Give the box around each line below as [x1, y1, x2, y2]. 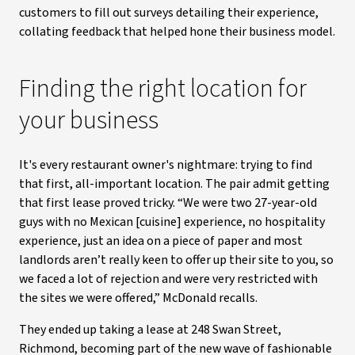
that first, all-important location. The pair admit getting [19, 175, 330, 193]
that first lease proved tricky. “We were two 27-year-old [19, 194, 317, 212]
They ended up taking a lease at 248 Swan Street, [19, 321, 281, 338]
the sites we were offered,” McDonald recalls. [19, 289, 258, 307]
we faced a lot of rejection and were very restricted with [19, 270, 318, 288]
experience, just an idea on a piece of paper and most [19, 232, 303, 250]
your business [19, 102, 158, 139]
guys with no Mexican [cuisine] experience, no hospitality [19, 213, 325, 231]
